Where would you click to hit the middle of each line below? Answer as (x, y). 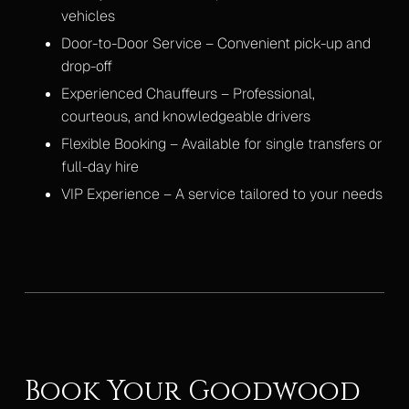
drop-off (86, 67)
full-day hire (100, 167)
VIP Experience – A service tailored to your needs (221, 194)
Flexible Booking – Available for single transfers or (221, 144)
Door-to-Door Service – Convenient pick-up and (215, 44)
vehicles (88, 16)
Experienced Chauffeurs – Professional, (188, 94)
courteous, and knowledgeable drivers (185, 117)
